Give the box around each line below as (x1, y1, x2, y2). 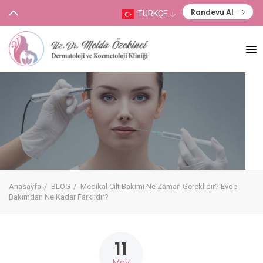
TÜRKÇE (137, 8, 170, 18)
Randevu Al (190, 6, 234, 17)
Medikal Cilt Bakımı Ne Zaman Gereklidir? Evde (80, 182, 237, 191)
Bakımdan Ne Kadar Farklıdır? (9, 193, 109, 201)
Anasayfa (9, 182, 41, 191)
